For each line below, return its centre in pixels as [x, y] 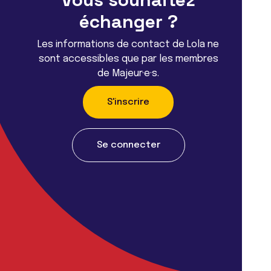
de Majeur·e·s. [128, 73]
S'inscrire [128, 102]
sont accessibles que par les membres [128, 59]
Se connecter [128, 145]
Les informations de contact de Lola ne [128, 44]
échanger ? [128, 21]
